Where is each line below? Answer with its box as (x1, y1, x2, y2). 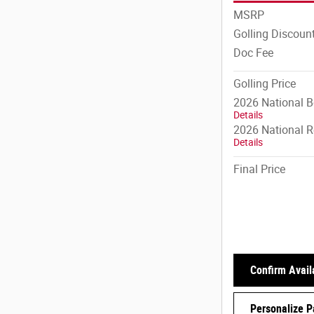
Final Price (233, 163, 285, 177)
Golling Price (233, 77, 296, 91)
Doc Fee (233, 46, 273, 60)
